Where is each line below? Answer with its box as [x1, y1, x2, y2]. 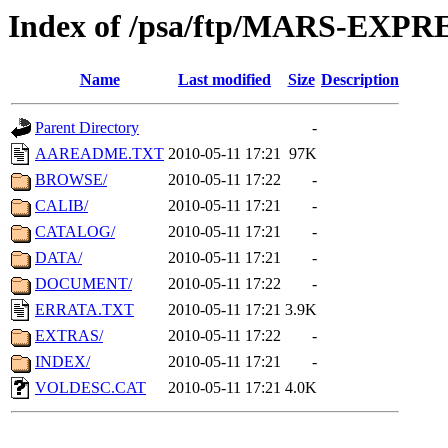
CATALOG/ [35, 223, 115, 241]
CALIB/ [35, 197, 88, 215]
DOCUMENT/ [35, 275, 132, 293]
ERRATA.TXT [35, 301, 134, 319]
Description [321, 71, 399, 89]
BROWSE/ [35, 171, 107, 189]
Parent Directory [35, 119, 139, 137]
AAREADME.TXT [35, 145, 164, 163]
